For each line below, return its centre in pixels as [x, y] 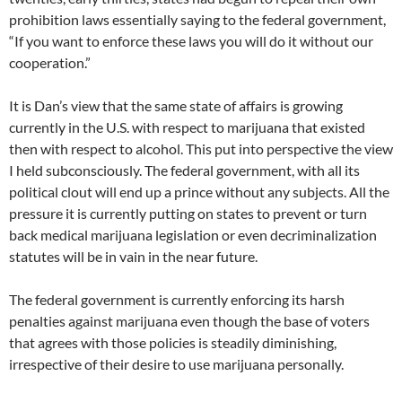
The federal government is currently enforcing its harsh [177, 300]
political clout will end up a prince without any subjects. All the [199, 192]
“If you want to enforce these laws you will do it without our [191, 41]
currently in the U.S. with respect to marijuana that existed [187, 127]
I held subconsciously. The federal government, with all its [184, 170]
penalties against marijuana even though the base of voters [189, 321]
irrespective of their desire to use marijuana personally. [176, 364]
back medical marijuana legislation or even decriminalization [193, 235]
